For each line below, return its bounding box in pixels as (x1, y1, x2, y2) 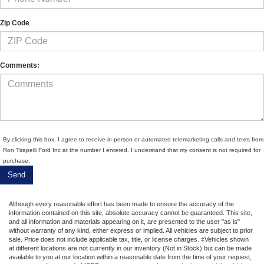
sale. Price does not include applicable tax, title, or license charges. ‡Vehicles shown (9, 235, 249, 243)
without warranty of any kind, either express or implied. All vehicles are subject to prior (9, 226, 253, 234)
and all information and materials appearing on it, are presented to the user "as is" (9, 217, 240, 225)
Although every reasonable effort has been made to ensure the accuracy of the (9, 200, 234, 207)
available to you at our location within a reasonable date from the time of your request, (9, 253, 252, 260)
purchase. (3, 157, 30, 164)
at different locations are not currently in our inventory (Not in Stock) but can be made (9, 244, 252, 252)
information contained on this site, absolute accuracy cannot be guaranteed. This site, (9, 209, 252, 216)
